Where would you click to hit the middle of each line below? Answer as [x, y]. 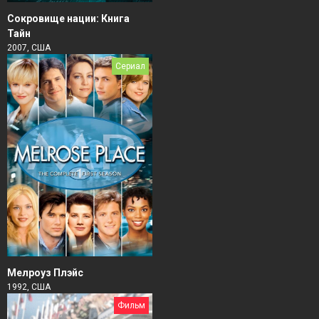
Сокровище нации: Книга [68, 19]
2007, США [29, 48]
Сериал [130, 67]
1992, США [29, 287]
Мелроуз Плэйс [45, 272]
